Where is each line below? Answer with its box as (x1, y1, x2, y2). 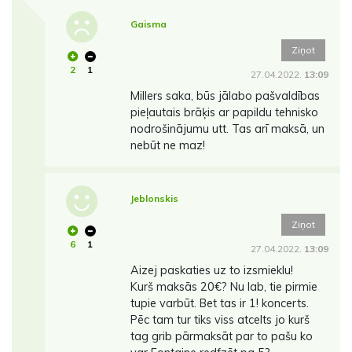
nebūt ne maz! (130, 138, 205, 153)
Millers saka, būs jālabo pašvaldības (130, 89, 320, 104)
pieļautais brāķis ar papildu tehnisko (130, 105, 318, 120)
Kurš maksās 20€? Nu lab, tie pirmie (130, 280, 317, 295)
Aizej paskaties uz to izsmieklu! (130, 263, 293, 278)
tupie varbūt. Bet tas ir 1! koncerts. (130, 296, 309, 311)
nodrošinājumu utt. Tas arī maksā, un (130, 122, 324, 137)
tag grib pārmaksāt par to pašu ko (130, 329, 313, 344)
